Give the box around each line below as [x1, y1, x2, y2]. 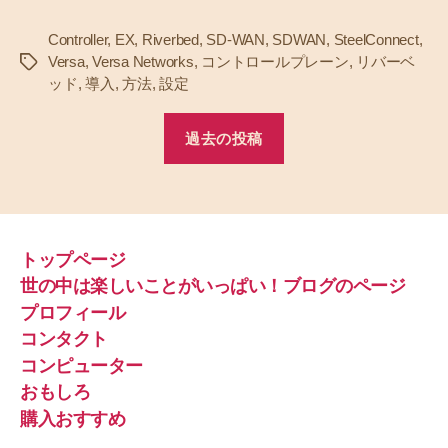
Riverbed [141, 31, 199, 49]
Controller [48, 31, 108, 49]
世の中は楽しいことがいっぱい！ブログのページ [20, 276, 406, 297]
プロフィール [20, 302, 126, 323]
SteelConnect [333, 31, 419, 49]
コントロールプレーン [201, 53, 349, 71]
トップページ [20, 249, 126, 270]
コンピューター [20, 355, 143, 376]
